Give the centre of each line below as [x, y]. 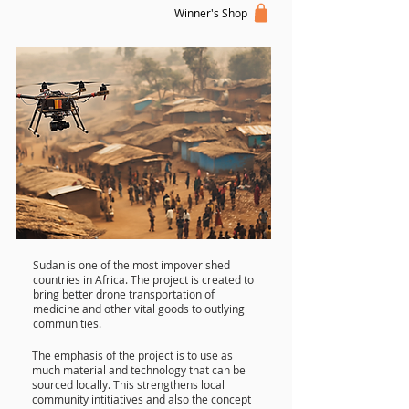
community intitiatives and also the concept [142, 399]
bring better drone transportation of [124, 294]
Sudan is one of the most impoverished [131, 265]
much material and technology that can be [139, 370]
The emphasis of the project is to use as [132, 355]
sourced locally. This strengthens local [128, 384]
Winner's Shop [211, 13]
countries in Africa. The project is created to [143, 279]
